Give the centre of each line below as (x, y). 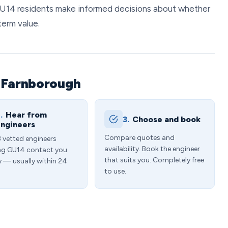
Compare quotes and (139, 138)
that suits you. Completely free (154, 160)
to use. (115, 171)
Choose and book (166, 119)
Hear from (26, 115)
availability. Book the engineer (152, 149)
